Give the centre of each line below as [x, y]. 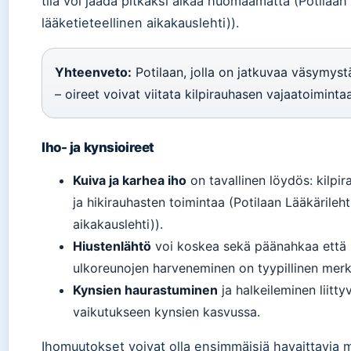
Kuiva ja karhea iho [130, 180]
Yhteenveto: [93, 72]
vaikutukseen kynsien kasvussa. [166, 312]
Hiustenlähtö [112, 246]
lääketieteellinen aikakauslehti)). [141, 23]
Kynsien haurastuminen [145, 290]
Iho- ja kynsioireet [98, 147]
